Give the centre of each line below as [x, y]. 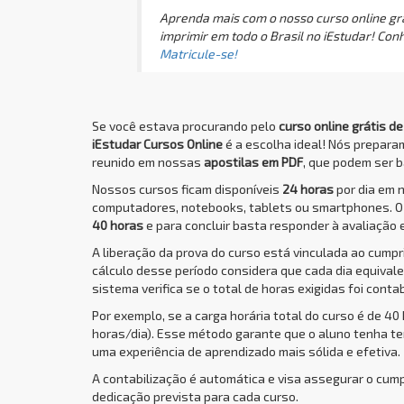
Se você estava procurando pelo [185, 126]
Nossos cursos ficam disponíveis [187, 189]
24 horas [308, 189]
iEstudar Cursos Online [157, 144]
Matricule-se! [198, 54]
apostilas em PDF [253, 162]
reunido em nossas [148, 162]
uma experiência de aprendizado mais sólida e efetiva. [246, 351]
